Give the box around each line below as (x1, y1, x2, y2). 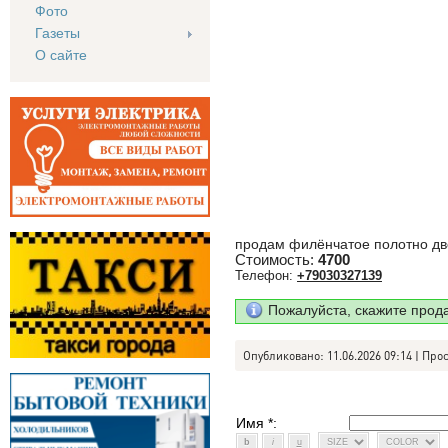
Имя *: (236, 415, 277, 431)
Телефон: (235, 268, 293, 283)
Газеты (35, 25, 80, 41)
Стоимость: (235, 252, 318, 268)
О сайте (35, 47, 87, 63)
